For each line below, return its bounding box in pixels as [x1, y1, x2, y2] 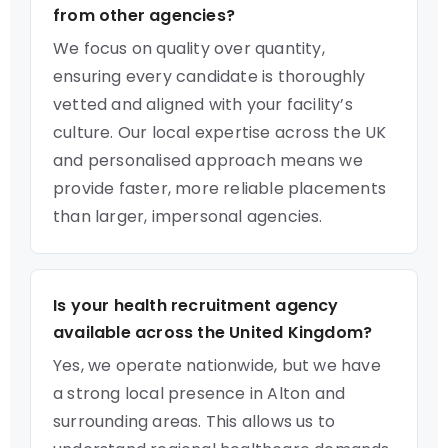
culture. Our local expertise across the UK [53, 121, 387, 144]
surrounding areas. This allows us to [53, 410, 336, 433]
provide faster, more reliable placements [53, 177, 387, 200]
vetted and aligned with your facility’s [53, 93, 353, 116]
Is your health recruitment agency [53, 294, 339, 317]
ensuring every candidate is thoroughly [53, 65, 366, 88]
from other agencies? [53, 4, 235, 27]
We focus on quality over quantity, [53, 37, 325, 60]
